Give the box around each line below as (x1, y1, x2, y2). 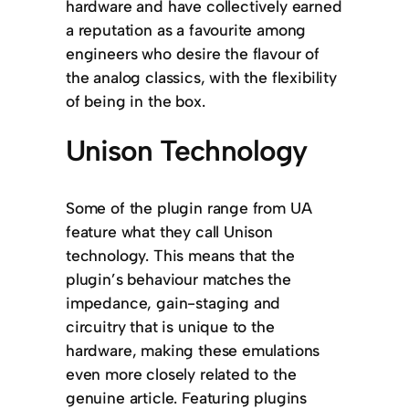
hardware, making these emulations (66, 341, 320, 361)
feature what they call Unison (66, 222, 273, 242)
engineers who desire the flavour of (66, 43, 320, 63)
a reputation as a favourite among (66, 19, 307, 39)
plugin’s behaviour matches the (66, 269, 291, 289)
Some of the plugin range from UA (66, 198, 312, 218)
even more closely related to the (66, 364, 297, 384)
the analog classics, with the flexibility (66, 67, 337, 87)
